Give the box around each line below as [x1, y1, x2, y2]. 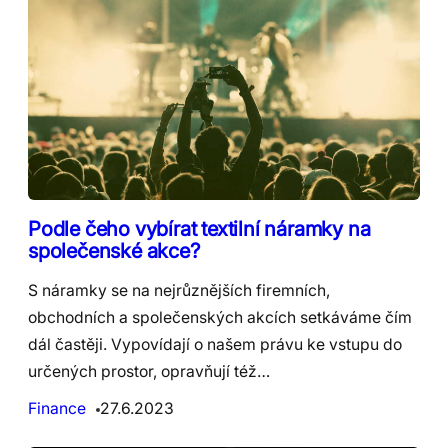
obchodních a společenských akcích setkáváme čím [28, 308, 412, 328]
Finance [28, 399, 86, 419]
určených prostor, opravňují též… [28, 362, 270, 382]
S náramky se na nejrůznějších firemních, [28, 281, 330, 301]
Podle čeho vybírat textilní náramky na [28, 216, 371, 242]
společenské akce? [28, 238, 200, 264]
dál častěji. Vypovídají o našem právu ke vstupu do [28, 335, 402, 355]
